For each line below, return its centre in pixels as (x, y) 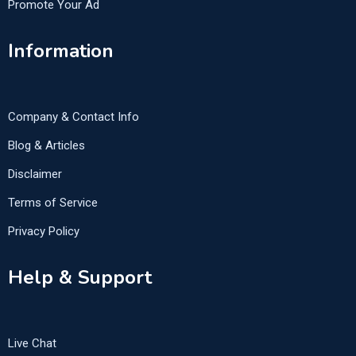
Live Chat (32, 344)
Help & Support (80, 278)
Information (61, 51)
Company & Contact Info (74, 117)
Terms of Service (53, 203)
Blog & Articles (46, 146)
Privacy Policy (44, 232)
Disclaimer (35, 174)
